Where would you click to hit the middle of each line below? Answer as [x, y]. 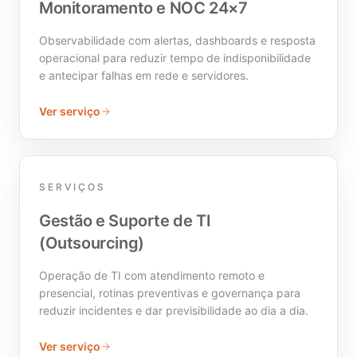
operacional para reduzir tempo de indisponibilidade [175, 57]
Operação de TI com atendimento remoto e [152, 275]
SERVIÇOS [73, 186]
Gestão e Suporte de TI [125, 220]
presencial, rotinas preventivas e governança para [170, 292]
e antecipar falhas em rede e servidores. [144, 75]
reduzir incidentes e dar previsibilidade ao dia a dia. [174, 310]
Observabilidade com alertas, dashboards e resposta [177, 40]
